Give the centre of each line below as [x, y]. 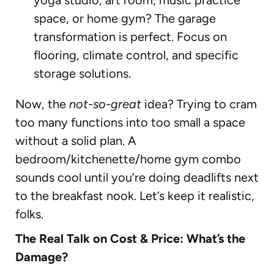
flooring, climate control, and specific [136, 55]
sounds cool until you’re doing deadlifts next [137, 177]
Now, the [42, 104]
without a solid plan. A [76, 140]
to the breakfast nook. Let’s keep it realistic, [135, 195]
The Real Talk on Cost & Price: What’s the [130, 238]
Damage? [42, 257]
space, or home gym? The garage [125, 18]
